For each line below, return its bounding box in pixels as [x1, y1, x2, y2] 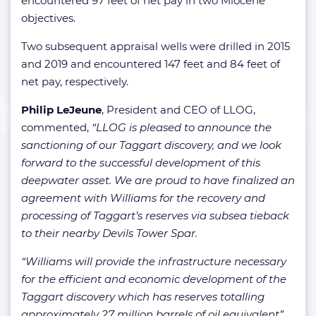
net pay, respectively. [21, 74, 128, 88]
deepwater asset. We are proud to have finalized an [21, 173, 295, 187]
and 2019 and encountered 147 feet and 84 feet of [21, 56, 280, 71]
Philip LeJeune [21, 102, 102, 116]
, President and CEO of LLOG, [102, 102, 255, 116]
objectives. [21, 11, 75, 25]
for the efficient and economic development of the [21, 272, 286, 286]
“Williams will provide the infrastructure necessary [21, 254, 286, 268]
